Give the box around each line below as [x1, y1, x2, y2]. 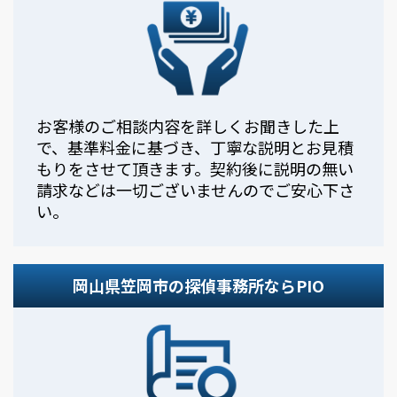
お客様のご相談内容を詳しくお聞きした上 [36, 113, 339, 137]
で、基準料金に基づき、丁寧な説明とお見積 [36, 135, 354, 159]
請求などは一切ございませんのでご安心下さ [36, 177, 354, 201]
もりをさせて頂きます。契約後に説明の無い [36, 156, 354, 180]
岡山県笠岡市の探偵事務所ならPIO [73, 273, 324, 297]
